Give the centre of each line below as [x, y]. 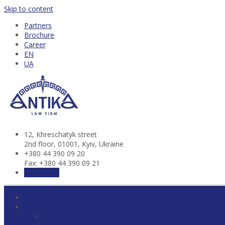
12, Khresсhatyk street [61, 134]
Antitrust [58, 216]
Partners [38, 25]
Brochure [39, 35]
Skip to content [29, 9]
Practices [39, 207]
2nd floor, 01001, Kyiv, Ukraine [74, 144]
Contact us [42, 172]
